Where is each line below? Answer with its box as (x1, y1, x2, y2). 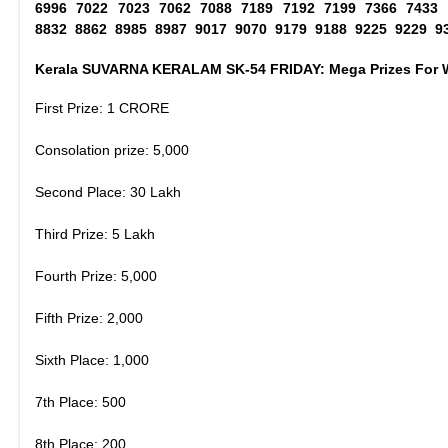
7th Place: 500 (35, 394, 126, 410)
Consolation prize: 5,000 (35, 142, 189, 158)
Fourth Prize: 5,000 (35, 268, 157, 284)
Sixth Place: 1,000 (35, 352, 149, 368)
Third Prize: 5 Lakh (35, 226, 155, 242)
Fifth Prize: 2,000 (35, 310, 143, 326)
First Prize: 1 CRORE (35, 100, 169, 116)
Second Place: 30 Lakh (35, 184, 181, 200)
